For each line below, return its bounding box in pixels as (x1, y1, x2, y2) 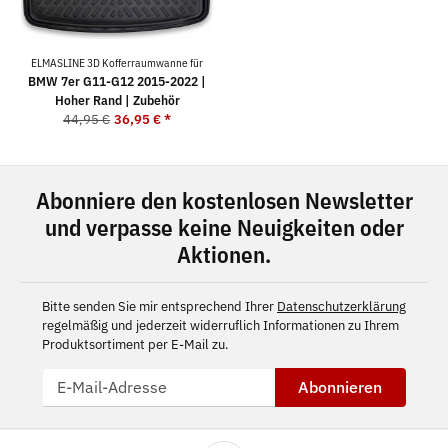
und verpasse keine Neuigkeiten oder (44, 212, 404, 242)
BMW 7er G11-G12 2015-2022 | (28, 73, 206, 91)
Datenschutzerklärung (277, 297, 406, 315)
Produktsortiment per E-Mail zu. (42, 335, 229, 353)
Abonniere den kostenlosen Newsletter (35, 185, 413, 215)
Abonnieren (298, 376, 383, 397)
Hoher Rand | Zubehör (54, 92, 180, 110)
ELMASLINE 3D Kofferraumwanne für (31, 56, 203, 71)
